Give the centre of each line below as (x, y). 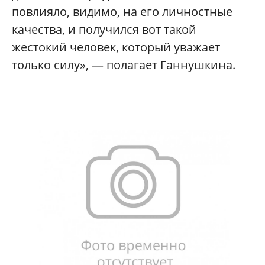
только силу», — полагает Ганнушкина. (124, 64)
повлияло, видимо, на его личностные (122, 11)
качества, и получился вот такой (104, 29)
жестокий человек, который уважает (116, 47)
